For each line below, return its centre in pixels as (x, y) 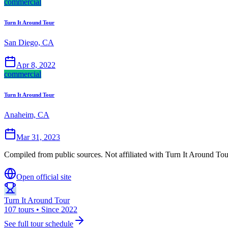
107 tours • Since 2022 (41, 209)
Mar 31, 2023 (38, 137)
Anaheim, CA (27, 115)
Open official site (44, 177)
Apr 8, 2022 (36, 65)
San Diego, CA (29, 43)
